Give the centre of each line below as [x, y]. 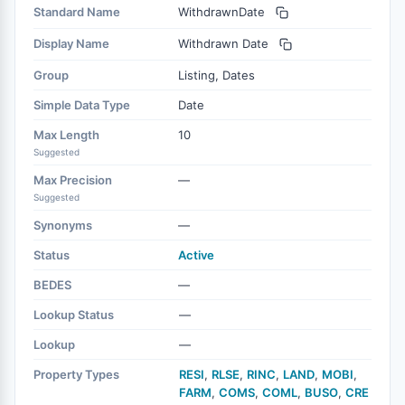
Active [196, 255]
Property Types [76, 374]
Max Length [66, 135]
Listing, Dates [217, 75]
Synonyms [63, 225]
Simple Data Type [82, 105]
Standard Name [77, 12]
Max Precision [73, 180]
